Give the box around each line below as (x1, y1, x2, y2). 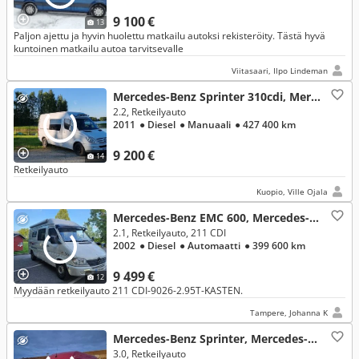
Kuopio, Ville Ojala (256, 186, 328, 197)
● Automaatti (179, 239, 242, 252)
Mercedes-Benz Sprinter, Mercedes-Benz (308, 331, 317, 346)
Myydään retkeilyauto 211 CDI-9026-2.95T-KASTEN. (14, 284, 243, 297)
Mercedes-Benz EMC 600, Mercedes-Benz (309, 210, 319, 225)
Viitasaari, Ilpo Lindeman (232, 65, 328, 76)
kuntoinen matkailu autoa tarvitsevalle (14, 42, 184, 55)
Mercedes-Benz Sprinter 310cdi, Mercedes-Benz (311, 89, 321, 104)
